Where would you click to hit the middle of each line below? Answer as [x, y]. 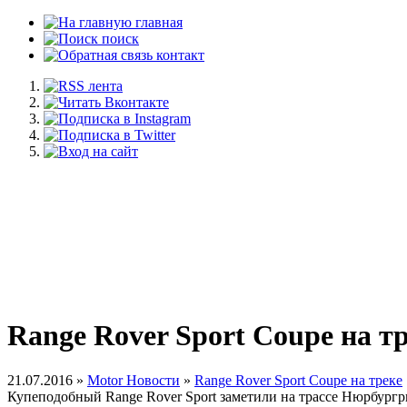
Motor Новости [134, 380]
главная [157, 22]
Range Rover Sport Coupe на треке [298, 380]
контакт [179, 55]
